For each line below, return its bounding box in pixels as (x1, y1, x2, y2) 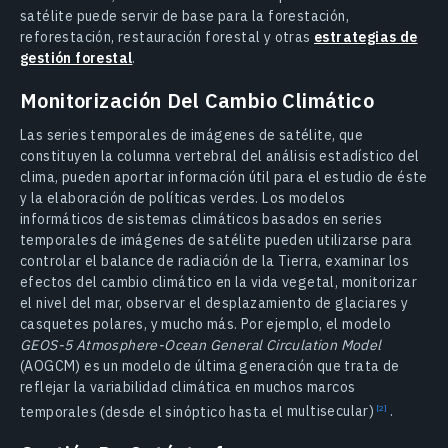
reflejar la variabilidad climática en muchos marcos (20, 377, 356, 396)
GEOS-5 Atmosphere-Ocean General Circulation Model (20, 335, 382, 354)
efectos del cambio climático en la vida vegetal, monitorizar (20, 272, 417, 291)
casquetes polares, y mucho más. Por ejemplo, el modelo (20, 314, 392, 333)
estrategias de (314, 27, 418, 46)
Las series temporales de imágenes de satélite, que (20, 125, 363, 144)
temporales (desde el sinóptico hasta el (20, 402, 287, 421)
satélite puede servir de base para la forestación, (20, 6, 349, 25)
